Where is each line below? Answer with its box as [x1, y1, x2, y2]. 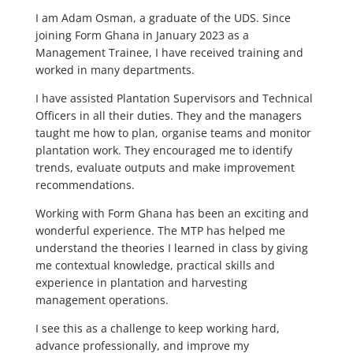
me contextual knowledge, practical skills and [35, 258, 275, 273]
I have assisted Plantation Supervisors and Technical [35, 91, 313, 106]
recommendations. [35, 177, 135, 193]
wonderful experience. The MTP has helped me [35, 223, 285, 239]
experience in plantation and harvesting [35, 275, 247, 291]
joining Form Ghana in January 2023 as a [35, 28, 249, 43]
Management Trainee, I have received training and [35, 45, 303, 61]
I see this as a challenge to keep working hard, [35, 321, 280, 336]
